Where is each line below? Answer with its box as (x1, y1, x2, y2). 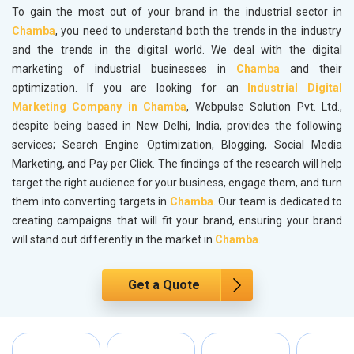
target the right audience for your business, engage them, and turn (12, 176, 342, 190)
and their (290, 62, 342, 76)
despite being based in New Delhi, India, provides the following (12, 119, 342, 133)
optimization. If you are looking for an (12, 81, 248, 95)
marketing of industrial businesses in (12, 62, 226, 76)
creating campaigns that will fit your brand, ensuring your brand (12, 214, 342, 228)
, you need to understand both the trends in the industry (55, 24, 341, 38)
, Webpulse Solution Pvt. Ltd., (186, 100, 343, 114)
